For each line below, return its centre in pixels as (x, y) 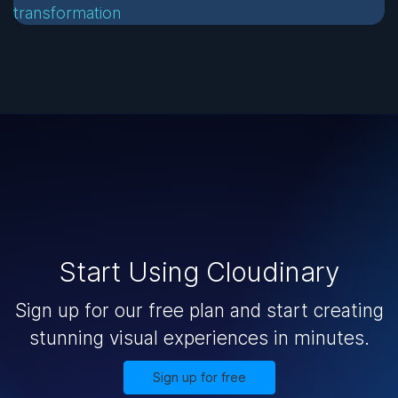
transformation (67, 13)
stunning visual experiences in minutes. (199, 338)
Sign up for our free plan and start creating (199, 311)
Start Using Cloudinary (199, 272)
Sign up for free (199, 378)
